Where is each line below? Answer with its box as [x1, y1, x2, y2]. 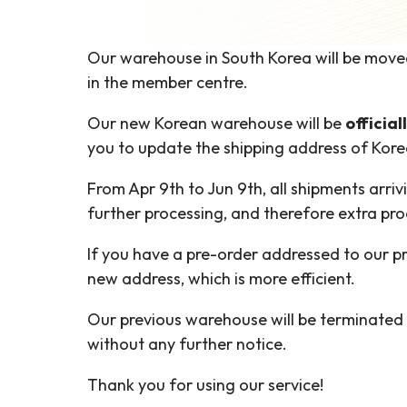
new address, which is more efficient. [87, 268, 359, 289]
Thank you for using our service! [87, 374, 323, 395]
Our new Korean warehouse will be [87, 113, 345, 134]
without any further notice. [87, 333, 291, 354]
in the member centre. [87, 72, 255, 93]
